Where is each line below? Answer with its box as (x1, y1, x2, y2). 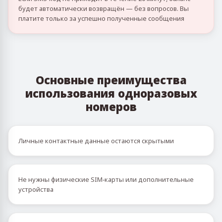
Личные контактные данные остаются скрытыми (18, 136, 174, 145)
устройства (18, 185, 54, 194)
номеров (85, 99, 137, 114)
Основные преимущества (35, 72, 187, 87)
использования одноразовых (25, 86, 197, 101)
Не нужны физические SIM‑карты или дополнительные (18, 175, 194, 184)
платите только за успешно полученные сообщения (18, 14, 184, 23)
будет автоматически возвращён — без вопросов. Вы (18, 4, 189, 13)
